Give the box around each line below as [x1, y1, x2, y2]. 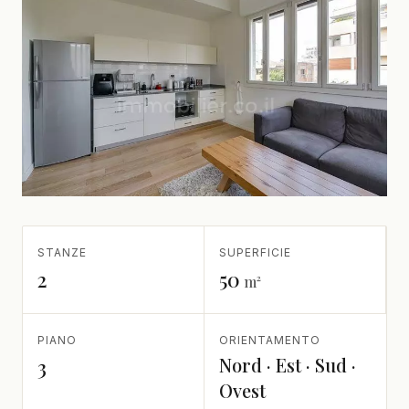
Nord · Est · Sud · [219, 352, 356, 378]
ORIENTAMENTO [219, 333, 320, 348]
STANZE [37, 246, 87, 260]
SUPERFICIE [219, 246, 291, 260]
